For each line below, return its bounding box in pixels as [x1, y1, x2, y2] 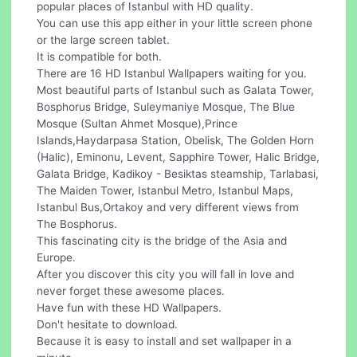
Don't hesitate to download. [37, 317, 178, 331]
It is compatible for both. [37, 49, 163, 63]
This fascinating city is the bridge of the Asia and [37, 233, 288, 247]
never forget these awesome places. [37, 284, 226, 297]
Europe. [37, 250, 76, 264]
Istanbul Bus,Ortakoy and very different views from [37, 200, 300, 214]
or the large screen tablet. [37, 33, 171, 46]
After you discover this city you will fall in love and [37, 267, 295, 280]
